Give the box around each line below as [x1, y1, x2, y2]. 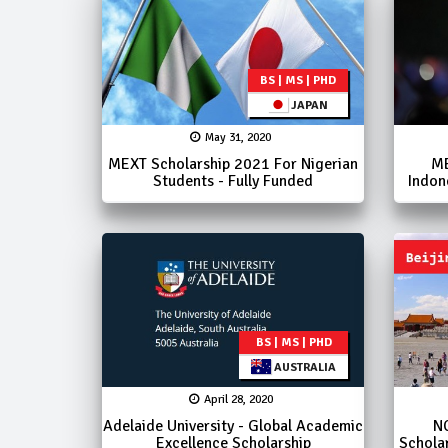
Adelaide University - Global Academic [103, 415, 364, 436]
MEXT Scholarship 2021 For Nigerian [108, 153, 359, 174]
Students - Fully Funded [153, 170, 314, 191]
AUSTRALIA [271, 359, 337, 375]
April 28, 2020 [203, 391, 273, 407]
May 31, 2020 [205, 129, 272, 145]
